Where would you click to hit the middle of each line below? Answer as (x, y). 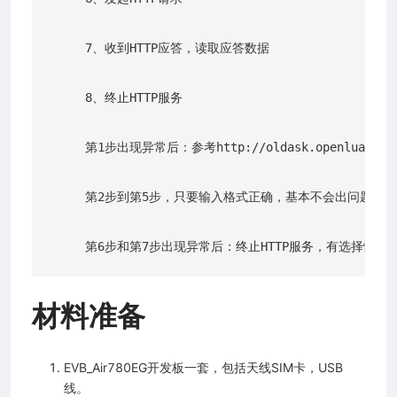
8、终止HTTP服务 (116, 97)
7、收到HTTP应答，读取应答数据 (160, 47)
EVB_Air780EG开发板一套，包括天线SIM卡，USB (203, 367)
